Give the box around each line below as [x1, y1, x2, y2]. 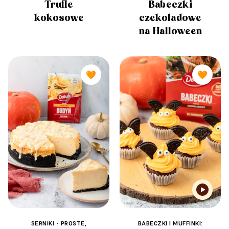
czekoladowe [139, 11, 201, 24]
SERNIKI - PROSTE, [31, 219, 87, 227]
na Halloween [139, 25, 202, 37]
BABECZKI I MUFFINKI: [138, 219, 203, 227]
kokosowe [34, 11, 84, 24]
